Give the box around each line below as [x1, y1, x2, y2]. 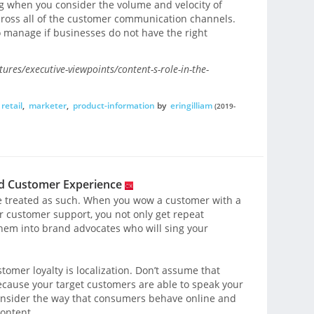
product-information [72, 99, 155, 111]
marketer [28, 99, 67, 111]
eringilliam [170, 99, 212, 111]
